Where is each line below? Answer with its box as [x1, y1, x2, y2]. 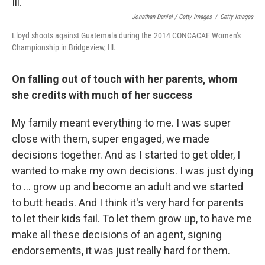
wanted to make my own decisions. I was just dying [12, 164, 253, 177]
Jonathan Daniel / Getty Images [132, 12, 212, 21]
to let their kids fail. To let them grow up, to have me [12, 212, 252, 225]
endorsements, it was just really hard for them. [12, 244, 230, 257]
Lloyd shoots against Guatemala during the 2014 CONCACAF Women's [12, 30, 241, 40]
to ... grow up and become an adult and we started [12, 180, 243, 193]
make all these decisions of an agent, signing [12, 228, 222, 241]
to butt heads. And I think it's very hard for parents [12, 196, 244, 209]
